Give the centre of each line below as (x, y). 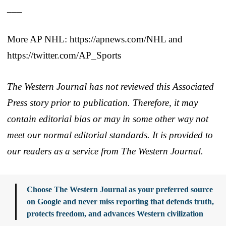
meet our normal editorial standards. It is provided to (110, 135)
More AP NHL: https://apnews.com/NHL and (95, 39)
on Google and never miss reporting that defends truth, (120, 201)
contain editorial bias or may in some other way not (108, 119)
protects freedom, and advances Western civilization (115, 213)
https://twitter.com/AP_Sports (64, 55)
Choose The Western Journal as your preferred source (120, 189)
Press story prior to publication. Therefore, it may (102, 102)
